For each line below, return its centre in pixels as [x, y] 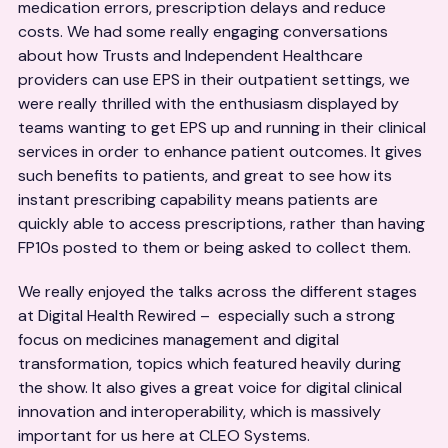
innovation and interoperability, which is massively [199, 411]
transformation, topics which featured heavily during [209, 363]
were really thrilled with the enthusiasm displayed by [208, 103]
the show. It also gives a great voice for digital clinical [210, 387]
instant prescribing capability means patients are [198, 199]
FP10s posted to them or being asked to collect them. [214, 247]
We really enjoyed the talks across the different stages [217, 291]
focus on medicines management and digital [178, 339]
